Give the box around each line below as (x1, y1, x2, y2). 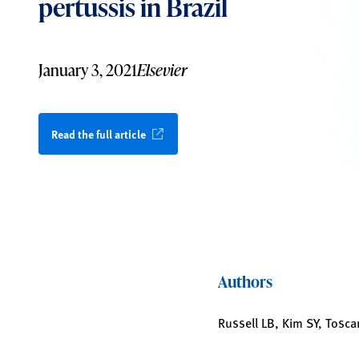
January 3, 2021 (38, 58, 137, 81)
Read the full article (51, 126, 146, 142)
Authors (218, 270, 272, 292)
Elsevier (137, 58, 188, 81)
